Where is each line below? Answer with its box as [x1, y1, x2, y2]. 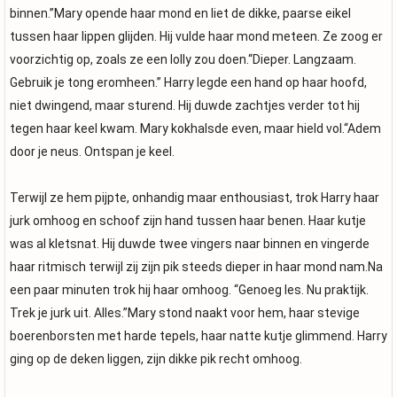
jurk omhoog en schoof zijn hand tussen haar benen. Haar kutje [10, 214, 366, 228]
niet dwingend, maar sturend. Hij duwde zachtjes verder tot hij [10, 98, 360, 113]
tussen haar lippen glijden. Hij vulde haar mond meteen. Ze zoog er [10, 29, 383, 43]
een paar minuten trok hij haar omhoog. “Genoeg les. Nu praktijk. [10, 283, 369, 297]
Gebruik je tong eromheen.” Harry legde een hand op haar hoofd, [10, 75, 367, 90]
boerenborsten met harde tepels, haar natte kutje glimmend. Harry [10, 329, 387, 343]
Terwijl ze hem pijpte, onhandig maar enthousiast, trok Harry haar [10, 191, 379, 205]
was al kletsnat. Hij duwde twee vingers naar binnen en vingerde [10, 237, 370, 251]
